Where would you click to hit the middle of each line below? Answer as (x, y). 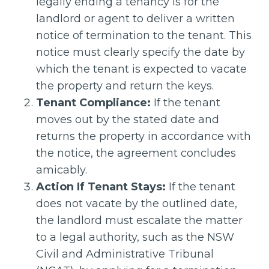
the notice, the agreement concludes (136, 153)
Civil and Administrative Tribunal (125, 254)
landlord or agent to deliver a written (135, 19)
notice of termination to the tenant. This (144, 35)
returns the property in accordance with (144, 136)
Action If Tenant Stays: (101, 187)
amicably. (62, 170)
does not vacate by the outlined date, (137, 204)
